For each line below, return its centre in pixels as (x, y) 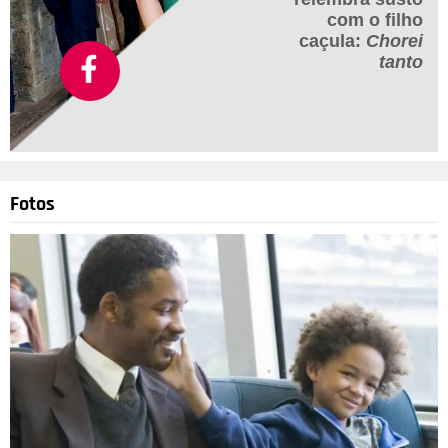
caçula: (332, 41)
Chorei (394, 41)
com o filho (375, 20)
